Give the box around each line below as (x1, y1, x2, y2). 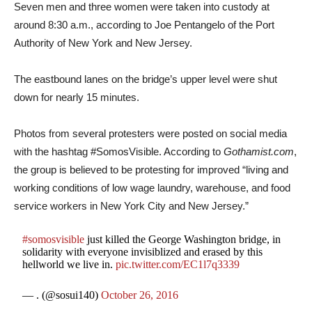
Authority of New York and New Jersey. (14, 37, 192, 49)
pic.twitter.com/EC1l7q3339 (116, 258, 240, 270)
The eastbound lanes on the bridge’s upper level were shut (14, 73, 277, 85)
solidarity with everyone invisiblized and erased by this (22, 246, 263, 258)
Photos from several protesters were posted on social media (14, 127, 287, 139)
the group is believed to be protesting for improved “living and (14, 164, 288, 175)
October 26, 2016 (101, 289, 179, 301)
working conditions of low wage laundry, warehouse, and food (14, 182, 290, 194)
